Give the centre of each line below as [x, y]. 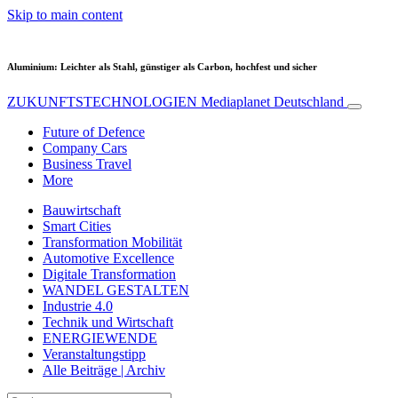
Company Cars [85, 147]
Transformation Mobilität [112, 242]
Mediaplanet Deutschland [272, 101]
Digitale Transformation [109, 274]
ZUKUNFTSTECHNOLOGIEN [104, 101]
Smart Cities [77, 226]
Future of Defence [94, 131]
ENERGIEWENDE [100, 338]
